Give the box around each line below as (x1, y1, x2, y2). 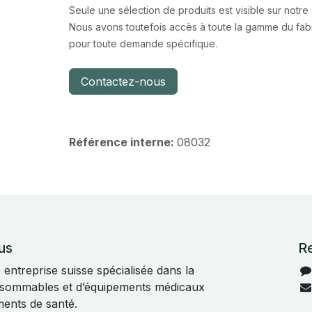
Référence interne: (68, 135, 177, 149)
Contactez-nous (80, 75, 166, 88)
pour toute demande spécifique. (68, 38, 217, 49)
